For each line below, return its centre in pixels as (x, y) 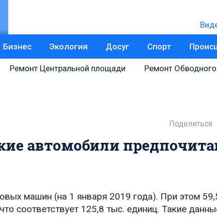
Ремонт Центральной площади (68, 68)
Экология (69, 46)
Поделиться (191, 124)
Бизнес (17, 46)
